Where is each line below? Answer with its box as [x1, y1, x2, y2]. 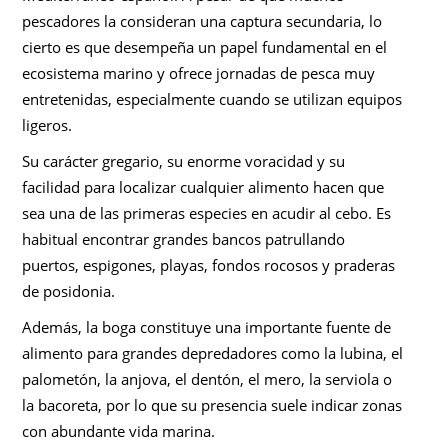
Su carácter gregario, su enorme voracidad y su [22, 151, 346, 171]
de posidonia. [22, 281, 116, 301]
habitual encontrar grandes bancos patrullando [22, 229, 346, 249]
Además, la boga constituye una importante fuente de [22, 317, 392, 337]
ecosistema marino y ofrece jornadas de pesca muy [22, 63, 376, 83]
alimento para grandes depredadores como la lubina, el [22, 343, 404, 363]
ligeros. [22, 115, 73, 135]
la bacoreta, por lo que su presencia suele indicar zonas [22, 395, 403, 415]
